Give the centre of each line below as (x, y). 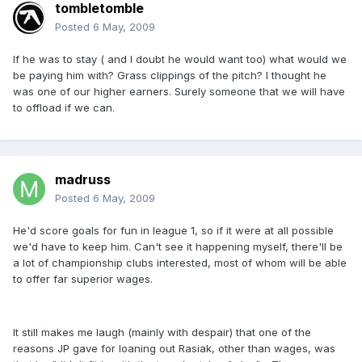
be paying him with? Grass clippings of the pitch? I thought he (170, 76)
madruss (83, 180)
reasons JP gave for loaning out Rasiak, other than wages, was (174, 349)
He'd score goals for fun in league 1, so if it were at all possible (173, 231)
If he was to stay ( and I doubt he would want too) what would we (180, 59)
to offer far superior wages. (83, 279)
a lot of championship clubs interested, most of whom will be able (180, 263)
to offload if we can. (64, 108)
